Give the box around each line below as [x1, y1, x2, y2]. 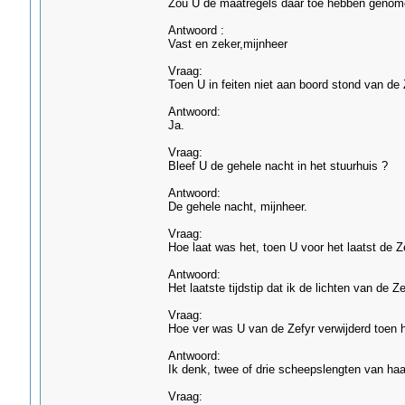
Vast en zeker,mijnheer [167, 37, 287, 51]
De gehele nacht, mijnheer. [167, 200, 307, 213]
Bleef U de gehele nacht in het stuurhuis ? [167, 159, 388, 173]
